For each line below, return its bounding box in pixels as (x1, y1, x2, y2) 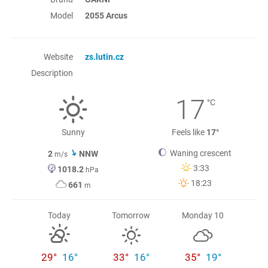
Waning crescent (166, 148, 232, 158)
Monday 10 (182, 211, 224, 220)
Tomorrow (112, 211, 150, 220)
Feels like (171, 127, 206, 137)
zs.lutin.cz (85, 52, 124, 62)
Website (44, 52, 73, 62)
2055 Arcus (85, 11, 128, 20)
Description (31, 68, 73, 78)
